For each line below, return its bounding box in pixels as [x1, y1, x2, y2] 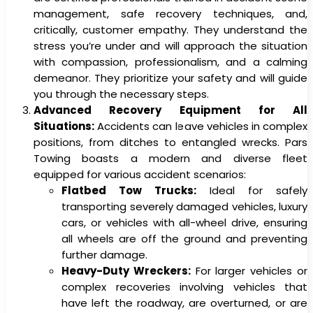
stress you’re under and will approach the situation [34, 38, 307, 53]
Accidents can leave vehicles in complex [94, 118, 307, 133]
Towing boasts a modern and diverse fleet [34, 150, 307, 166]
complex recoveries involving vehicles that [61, 279, 307, 294]
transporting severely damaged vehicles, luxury [61, 198, 307, 214]
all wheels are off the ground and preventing [61, 231, 307, 246]
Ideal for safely [196, 182, 307, 198]
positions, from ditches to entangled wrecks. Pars [34, 134, 307, 150]
